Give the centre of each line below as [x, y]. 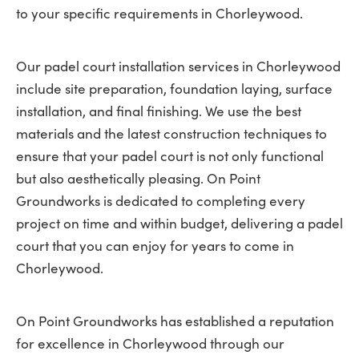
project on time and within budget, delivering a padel [179, 223]
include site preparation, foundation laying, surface [174, 89]
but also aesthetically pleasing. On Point [138, 178]
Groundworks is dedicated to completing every [161, 201]
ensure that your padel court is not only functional [170, 156]
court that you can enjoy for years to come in [155, 246]
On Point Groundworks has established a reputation [175, 321]
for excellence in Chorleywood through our [150, 343]
